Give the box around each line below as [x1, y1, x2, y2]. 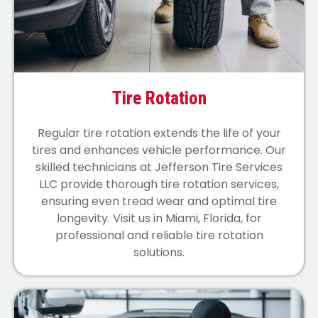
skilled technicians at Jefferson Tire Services [35, 158, 283, 175]
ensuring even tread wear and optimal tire [41, 192, 277, 209]
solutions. [133, 243, 185, 261]
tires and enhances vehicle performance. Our [32, 141, 286, 158]
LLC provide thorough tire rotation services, [39, 175, 279, 192]
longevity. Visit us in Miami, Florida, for [56, 209, 262, 226]
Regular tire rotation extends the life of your [37, 124, 281, 141]
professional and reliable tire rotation [55, 226, 263, 243]
